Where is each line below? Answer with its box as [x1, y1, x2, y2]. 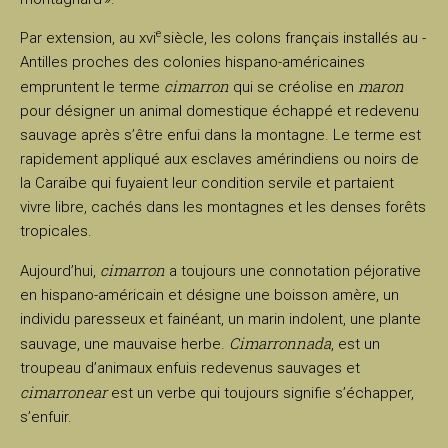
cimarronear [20, 382, 107, 402]
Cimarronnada [229, 333, 331, 353]
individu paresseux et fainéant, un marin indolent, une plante [20, 310, 421, 328]
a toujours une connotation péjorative [165, 262, 421, 280]
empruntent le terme [20, 78, 164, 96]
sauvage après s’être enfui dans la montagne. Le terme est [20, 126, 421, 144]
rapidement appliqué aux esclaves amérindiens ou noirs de [20, 150, 419, 168]
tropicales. [20, 222, 92, 240]
